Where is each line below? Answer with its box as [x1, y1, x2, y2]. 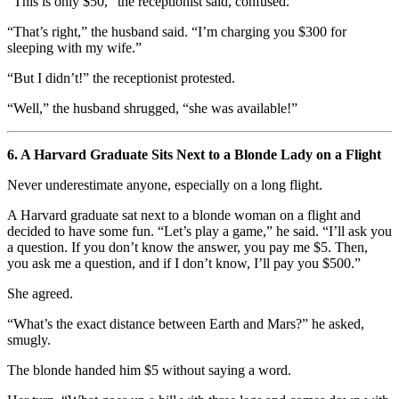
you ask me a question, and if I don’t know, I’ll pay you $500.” [7, 255, 361, 271]
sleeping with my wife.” [7, 39, 142, 55]
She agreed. [7, 285, 73, 301]
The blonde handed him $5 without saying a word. [7, 362, 291, 378]
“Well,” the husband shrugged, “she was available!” [7, 100, 297, 116]
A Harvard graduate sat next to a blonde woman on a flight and [7, 207, 361, 223]
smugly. [7, 331, 51, 347]
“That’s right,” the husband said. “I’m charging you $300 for [7, 23, 346, 39]
